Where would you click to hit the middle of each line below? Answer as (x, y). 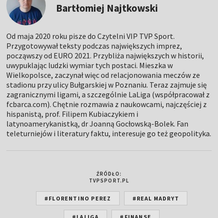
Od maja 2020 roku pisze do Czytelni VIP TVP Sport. (91, 36)
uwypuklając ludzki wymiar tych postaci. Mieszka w (90, 65)
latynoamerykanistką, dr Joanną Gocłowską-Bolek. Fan (98, 123)
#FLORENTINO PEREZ (78, 198)
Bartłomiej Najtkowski (107, 8)
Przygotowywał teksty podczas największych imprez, (94, 45)
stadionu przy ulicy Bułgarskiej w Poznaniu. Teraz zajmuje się (107, 84)
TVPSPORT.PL (109, 180)
